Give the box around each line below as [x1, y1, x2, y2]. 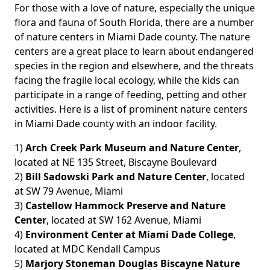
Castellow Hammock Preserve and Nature [25, 199, 225, 213]
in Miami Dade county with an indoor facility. [14, 117, 219, 131]
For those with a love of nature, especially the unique [14, 1, 255, 15]
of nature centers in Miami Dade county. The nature [14, 30, 250, 44]
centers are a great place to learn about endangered [14, 45, 254, 58]
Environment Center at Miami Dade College [25, 228, 233, 242]
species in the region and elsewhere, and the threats [14, 59, 254, 73]
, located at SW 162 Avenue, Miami [46, 213, 201, 227]
